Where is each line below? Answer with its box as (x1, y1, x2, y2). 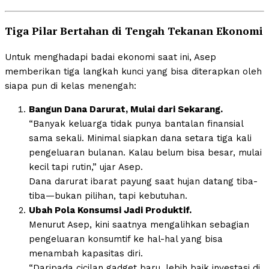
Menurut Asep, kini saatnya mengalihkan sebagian (29, 219, 249, 231)
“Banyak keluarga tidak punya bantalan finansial (29, 118, 243, 130)
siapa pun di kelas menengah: (5, 80, 136, 92)
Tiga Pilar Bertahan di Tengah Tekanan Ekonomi (5, 23, 263, 38)
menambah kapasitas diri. (29, 248, 143, 259)
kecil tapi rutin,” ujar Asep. (29, 162, 143, 173)
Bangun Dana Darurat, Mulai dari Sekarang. (29, 104, 223, 115)
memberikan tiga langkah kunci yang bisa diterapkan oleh (5, 66, 262, 77)
